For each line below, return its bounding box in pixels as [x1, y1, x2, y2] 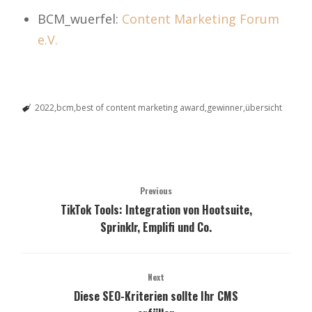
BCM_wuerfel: [38, 10, 122, 27]
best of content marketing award [75, 101, 205, 114]
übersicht [244, 101, 282, 114]
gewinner [206, 101, 243, 114]
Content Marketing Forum [122, 10, 279, 27]
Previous [140, 184, 172, 196]
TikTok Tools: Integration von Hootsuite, [60, 201, 252, 218]
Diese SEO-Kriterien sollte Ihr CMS [74, 287, 238, 304]
